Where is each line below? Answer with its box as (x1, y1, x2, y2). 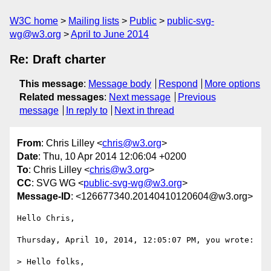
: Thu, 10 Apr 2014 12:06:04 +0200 (38, 151, 186, 162)
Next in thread (114, 105, 175, 116)
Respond (158, 79, 198, 89)
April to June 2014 (71, 29, 149, 39)
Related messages (19, 92, 104, 102)
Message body (88, 79, 151, 89)
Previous (177, 92, 216, 102)
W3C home (10, 16, 58, 26)
